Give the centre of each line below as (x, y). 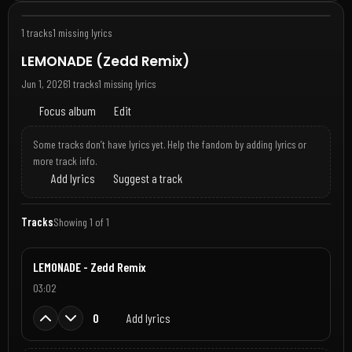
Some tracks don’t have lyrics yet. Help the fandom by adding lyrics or (169, 144)
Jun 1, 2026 (44, 83)
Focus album (66, 110)
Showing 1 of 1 (81, 222)
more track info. (64, 160)
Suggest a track (146, 178)
